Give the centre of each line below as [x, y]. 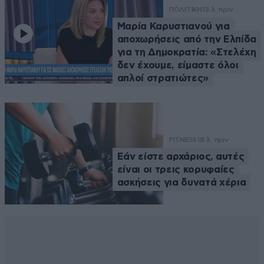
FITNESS [183, 139]
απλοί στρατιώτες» [163, 78]
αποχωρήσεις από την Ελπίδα [187, 39]
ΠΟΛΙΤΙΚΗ [185, 10]
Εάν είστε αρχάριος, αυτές [181, 156]
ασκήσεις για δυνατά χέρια [181, 182]
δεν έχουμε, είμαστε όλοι [178, 65]
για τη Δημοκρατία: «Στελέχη [187, 52]
